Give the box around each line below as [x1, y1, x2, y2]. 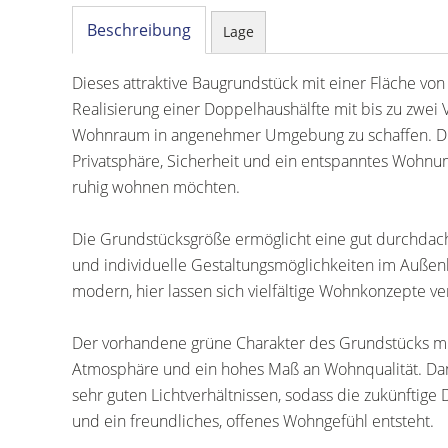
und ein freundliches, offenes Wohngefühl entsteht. [72, 410, 434, 432]
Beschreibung [87, 19, 191, 41]
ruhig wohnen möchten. [72, 176, 240, 198]
